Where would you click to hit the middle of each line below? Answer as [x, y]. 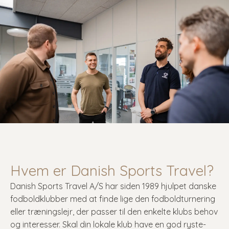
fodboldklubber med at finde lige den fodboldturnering [113, 199]
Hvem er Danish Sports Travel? [112, 170]
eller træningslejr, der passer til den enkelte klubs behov [114, 212]
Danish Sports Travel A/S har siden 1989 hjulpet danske [113, 186]
